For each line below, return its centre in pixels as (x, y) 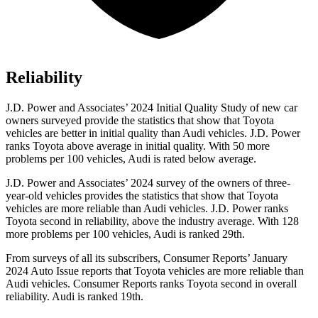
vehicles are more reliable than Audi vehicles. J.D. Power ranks (147, 209)
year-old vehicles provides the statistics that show (117, 196)
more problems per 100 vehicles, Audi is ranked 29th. (125, 234)
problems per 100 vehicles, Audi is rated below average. (131, 159)
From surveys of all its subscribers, (84, 258)
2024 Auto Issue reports (60, 271)
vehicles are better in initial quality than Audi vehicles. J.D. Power (153, 133)
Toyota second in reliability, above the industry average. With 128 (152, 221)
